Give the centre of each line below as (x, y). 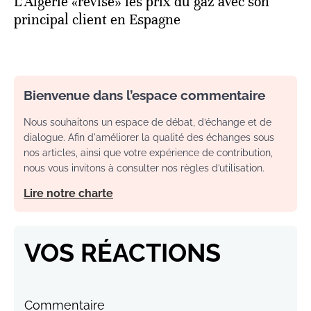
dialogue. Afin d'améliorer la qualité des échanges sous (149, 137)
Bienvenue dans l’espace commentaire (144, 95)
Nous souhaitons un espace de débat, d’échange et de (148, 122)
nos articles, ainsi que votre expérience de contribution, (148, 152)
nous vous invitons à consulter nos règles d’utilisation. (144, 168)
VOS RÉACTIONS (123, 252)
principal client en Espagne (97, 19)
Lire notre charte (68, 193)
